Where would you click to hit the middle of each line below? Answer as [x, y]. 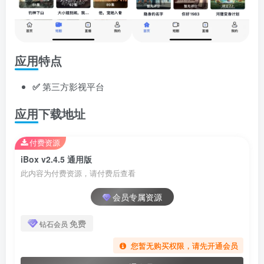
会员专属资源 [137, 197]
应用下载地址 [50, 113]
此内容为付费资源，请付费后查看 [78, 173]
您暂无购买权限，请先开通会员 [185, 245]
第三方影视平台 [72, 86]
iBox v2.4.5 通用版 [56, 159]
